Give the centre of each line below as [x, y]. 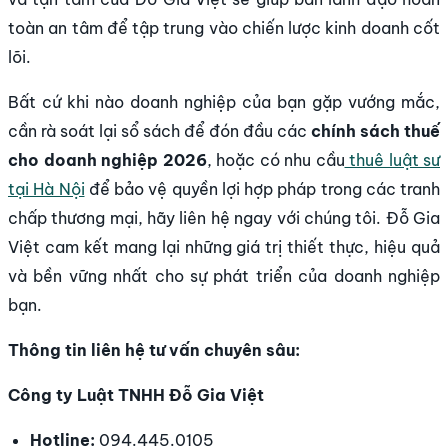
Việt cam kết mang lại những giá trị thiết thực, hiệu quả [224, 247]
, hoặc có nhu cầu [275, 160]
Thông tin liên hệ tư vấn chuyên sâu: [154, 350]
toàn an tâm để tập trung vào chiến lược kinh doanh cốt [224, 28]
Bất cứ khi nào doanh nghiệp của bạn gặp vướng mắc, [224, 102]
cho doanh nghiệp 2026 [107, 160]
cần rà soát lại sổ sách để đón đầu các [159, 131]
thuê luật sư [394, 160]
